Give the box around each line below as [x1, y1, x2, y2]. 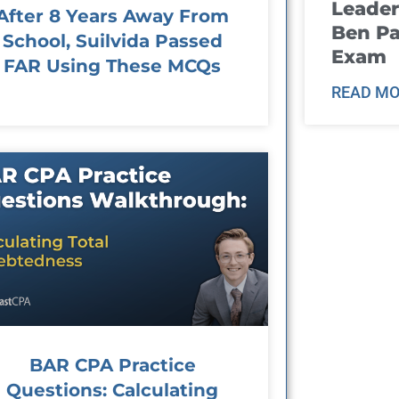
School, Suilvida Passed [2, 29, 223, 52]
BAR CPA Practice [28, 354, 196, 377]
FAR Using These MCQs [4, 54, 222, 77]
